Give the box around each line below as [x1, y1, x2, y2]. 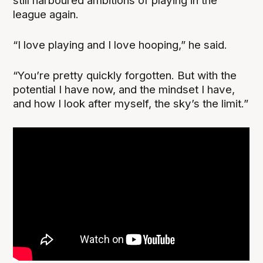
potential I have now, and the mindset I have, [13, 83, 235, 97]
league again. [13, 8, 79, 22]
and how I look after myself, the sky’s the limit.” [13, 97, 249, 111]
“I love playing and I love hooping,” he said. [13, 38, 228, 52]
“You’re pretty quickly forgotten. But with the [13, 69, 237, 83]
